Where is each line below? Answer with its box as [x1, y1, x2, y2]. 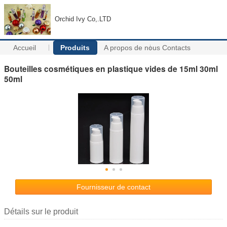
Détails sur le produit [4, 207, 78, 216]
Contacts [162, 44, 191, 52]
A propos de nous [103, 44, 160, 52]
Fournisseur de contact [76, 182, 150, 191]
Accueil [13, 44, 36, 52]
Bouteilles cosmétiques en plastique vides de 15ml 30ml [4, 62, 218, 74]
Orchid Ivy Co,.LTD [55, 15, 111, 23]
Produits [60, 44, 90, 52]
